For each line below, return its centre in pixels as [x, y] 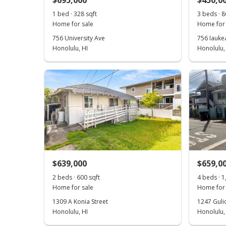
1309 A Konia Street [80, 202]
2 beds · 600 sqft [76, 177]
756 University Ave [79, 38]
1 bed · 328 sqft [75, 14]
